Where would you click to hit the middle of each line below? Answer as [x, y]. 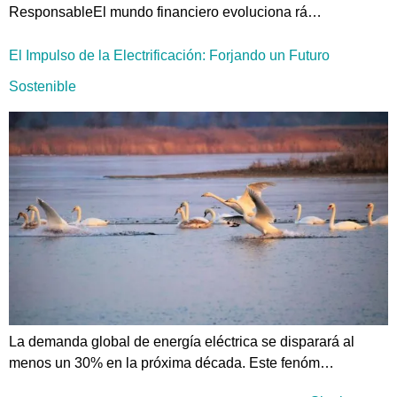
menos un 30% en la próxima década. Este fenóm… [171, 363]
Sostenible [43, 87]
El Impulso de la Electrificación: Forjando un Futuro [169, 56]
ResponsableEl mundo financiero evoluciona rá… [165, 12]
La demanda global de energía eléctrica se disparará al [182, 342]
